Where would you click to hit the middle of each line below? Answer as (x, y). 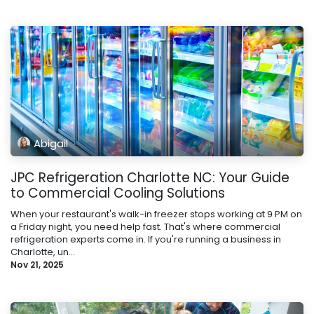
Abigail (51, 143)
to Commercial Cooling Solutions (118, 193)
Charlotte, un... (43, 252)
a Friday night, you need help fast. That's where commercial (145, 227)
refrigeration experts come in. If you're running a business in (146, 240)
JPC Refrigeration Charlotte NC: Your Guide (150, 178)
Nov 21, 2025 (37, 265)
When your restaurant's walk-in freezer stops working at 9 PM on (156, 214)
